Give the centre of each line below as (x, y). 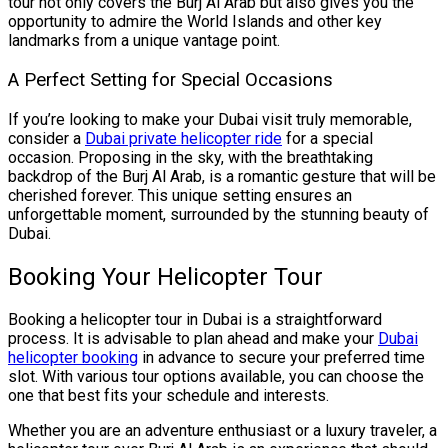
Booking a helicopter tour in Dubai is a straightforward (195, 320)
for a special (327, 138)
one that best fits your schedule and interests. (168, 396)
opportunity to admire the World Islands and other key (195, 22)
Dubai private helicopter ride (183, 138)
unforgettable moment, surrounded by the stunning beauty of (218, 214)
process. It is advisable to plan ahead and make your (193, 339)
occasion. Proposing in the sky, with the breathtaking (190, 157)
